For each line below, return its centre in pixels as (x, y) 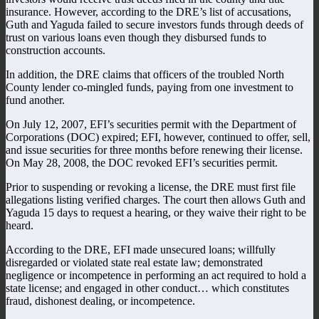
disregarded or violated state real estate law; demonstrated (134, 262)
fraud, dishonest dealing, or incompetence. (100, 300)
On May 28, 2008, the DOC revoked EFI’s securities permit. (142, 162)
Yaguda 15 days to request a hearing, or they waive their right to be (156, 212)
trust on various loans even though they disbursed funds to (136, 37)
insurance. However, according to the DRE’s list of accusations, (148, 11)
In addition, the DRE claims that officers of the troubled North (145, 74)
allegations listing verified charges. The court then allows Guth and (156, 199)
